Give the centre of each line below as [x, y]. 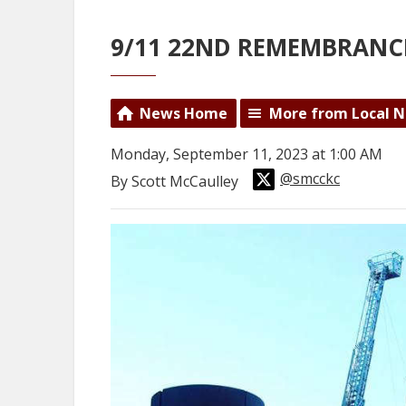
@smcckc [310, 179]
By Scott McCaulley [176, 181]
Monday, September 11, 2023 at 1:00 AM [246, 154]
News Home [184, 113]
